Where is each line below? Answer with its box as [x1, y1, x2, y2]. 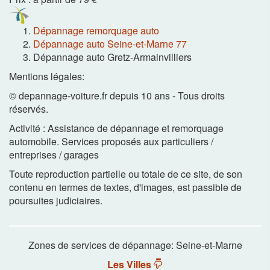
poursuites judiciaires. [9, 193, 102, 207]
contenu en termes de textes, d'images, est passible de [9, 180, 242, 194]
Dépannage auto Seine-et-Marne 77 [33, 36, 187, 51]
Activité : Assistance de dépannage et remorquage [9, 121, 224, 135]
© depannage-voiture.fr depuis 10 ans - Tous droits [9, 88, 225, 102]
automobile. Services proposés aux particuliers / [9, 134, 213, 148]
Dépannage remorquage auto [33, 23, 159, 37]
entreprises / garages [9, 147, 99, 162]
